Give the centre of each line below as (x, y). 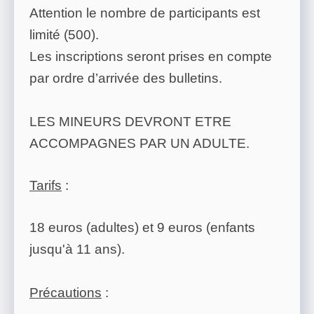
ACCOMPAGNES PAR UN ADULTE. (139, 144)
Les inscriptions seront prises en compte (151, 57)
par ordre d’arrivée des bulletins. (126, 78)
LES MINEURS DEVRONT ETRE (130, 122)
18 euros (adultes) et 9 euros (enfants (142, 228)
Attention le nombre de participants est (145, 13)
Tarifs (46, 186)
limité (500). (64, 35)
